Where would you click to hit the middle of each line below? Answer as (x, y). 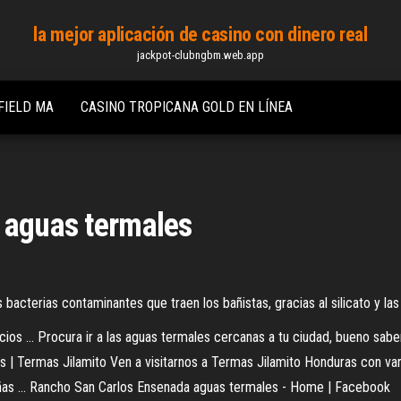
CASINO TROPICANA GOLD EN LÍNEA (187, 107)
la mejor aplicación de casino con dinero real (200, 34)
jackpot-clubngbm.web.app (200, 55)
